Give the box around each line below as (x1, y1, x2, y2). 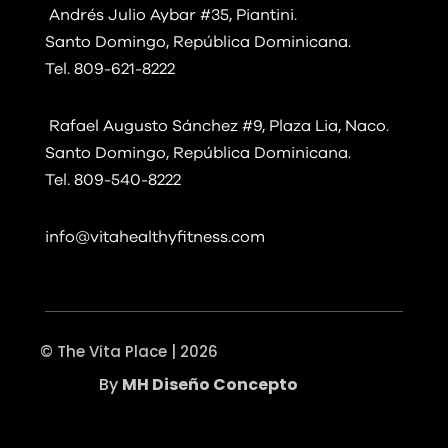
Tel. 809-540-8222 (44, 172, 181, 189)
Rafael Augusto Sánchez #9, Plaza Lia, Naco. (44, 118, 389, 135)
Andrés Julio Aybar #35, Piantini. (48, 7, 297, 24)
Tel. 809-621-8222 (44, 61, 175, 78)
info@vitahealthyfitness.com (44, 229, 265, 246)
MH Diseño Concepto (122, 373, 299, 397)
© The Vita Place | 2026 (39, 341, 218, 363)
